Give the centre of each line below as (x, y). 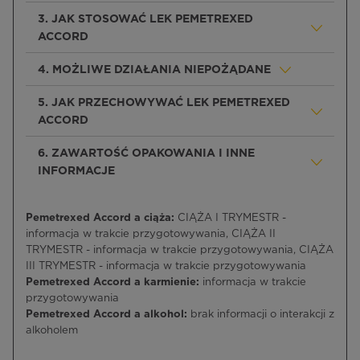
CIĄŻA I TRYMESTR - (230, 218)
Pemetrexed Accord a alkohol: (108, 315)
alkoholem (52, 331)
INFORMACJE (76, 171)
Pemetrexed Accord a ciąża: (100, 218)
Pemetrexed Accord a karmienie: (114, 282)
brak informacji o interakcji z (262, 315)
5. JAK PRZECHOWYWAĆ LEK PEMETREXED (164, 103)
